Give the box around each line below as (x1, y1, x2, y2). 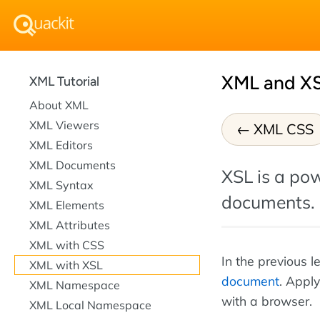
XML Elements (29, 198, 104, 212)
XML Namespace (29, 278, 120, 292)
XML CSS (254, 120, 314, 139)
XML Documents (29, 158, 116, 172)
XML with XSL (29, 258, 103, 272)
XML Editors (29, 138, 93, 152)
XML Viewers (29, 118, 99, 132)
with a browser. (221, 293, 312, 309)
